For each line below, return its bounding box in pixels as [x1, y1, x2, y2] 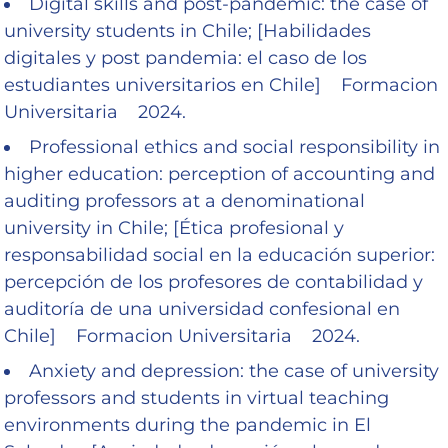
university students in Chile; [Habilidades [4, 19, 371, 42]
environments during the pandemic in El [4, 413, 371, 436]
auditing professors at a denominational [4, 189, 365, 212]
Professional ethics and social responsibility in [29, 135, 440, 158]
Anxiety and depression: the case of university [29, 359, 439, 382]
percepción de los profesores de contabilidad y [4, 270, 423, 293]
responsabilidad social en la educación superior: [4, 243, 435, 266]
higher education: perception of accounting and [4, 162, 435, 185]
